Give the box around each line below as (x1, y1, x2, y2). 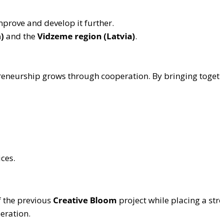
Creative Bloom (53, 194, 117, 206)
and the (4, 30, 37, 42)
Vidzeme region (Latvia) (37, 30, 135, 42)
